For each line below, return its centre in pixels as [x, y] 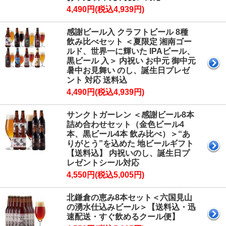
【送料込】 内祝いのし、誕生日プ [128, 153]
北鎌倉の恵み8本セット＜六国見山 [129, 198]
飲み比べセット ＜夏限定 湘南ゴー [129, 42]
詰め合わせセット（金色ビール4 [125, 125]
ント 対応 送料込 [97, 80]
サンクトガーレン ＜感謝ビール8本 [130, 115]
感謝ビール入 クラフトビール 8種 [127, 32]
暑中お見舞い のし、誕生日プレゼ [128, 71]
